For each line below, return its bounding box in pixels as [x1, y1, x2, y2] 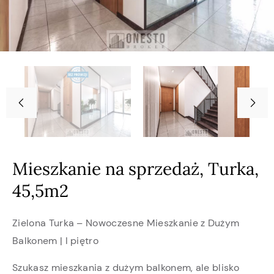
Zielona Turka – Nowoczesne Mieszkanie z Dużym [12, 216, 240, 229]
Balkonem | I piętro [12, 234, 99, 247]
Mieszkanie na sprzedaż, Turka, [12, 157, 259, 180]
